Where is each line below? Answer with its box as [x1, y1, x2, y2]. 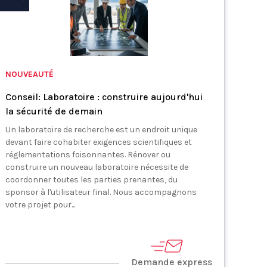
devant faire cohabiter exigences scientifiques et [5, 137, 193, 147]
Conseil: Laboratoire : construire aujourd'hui [5, 91, 203, 103]
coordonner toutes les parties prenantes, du [5, 175, 178, 185]
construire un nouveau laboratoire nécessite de [5, 162, 189, 172]
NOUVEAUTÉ [5, 69, 54, 79]
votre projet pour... [5, 200, 76, 210]
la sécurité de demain [5, 105, 103, 117]
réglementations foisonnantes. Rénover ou [5, 150, 171, 160]
